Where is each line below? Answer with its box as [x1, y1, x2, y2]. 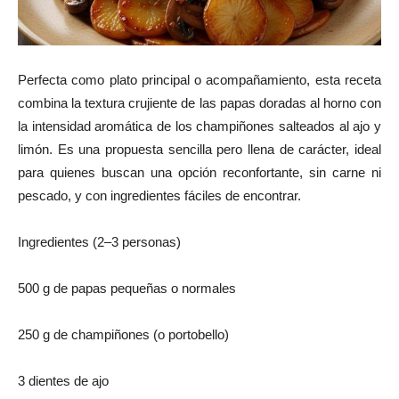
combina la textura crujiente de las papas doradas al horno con [18, 94, 381, 110]
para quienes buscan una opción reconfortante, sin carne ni [18, 164, 381, 180]
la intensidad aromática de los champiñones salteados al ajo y [18, 118, 381, 134]
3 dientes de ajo [18, 372, 109, 388]
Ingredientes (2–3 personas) [18, 233, 181, 249]
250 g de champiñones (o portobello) [18, 326, 229, 342]
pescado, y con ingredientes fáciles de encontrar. [18, 187, 301, 203]
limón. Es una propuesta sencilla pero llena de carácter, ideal [18, 141, 381, 157]
